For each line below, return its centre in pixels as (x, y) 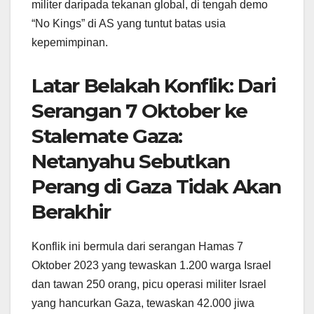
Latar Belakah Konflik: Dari (154, 86)
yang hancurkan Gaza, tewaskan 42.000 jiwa (143, 303)
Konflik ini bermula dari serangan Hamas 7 (137, 247)
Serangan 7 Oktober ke (139, 111)
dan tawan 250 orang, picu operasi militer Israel (149, 285)
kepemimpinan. (70, 43)
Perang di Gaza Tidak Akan (157, 187)
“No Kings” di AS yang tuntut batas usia (129, 24)
